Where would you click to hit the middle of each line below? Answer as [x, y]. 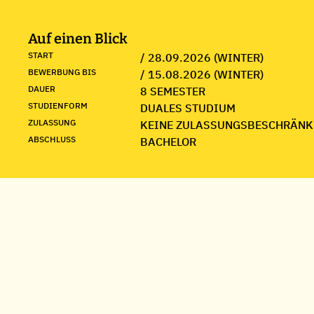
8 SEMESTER [173, 91]
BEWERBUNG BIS [62, 72]
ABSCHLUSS [52, 139]
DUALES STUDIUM [188, 108]
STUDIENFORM [58, 105]
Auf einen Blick [78, 39]
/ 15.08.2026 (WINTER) [202, 74]
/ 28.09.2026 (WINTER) [202, 57]
